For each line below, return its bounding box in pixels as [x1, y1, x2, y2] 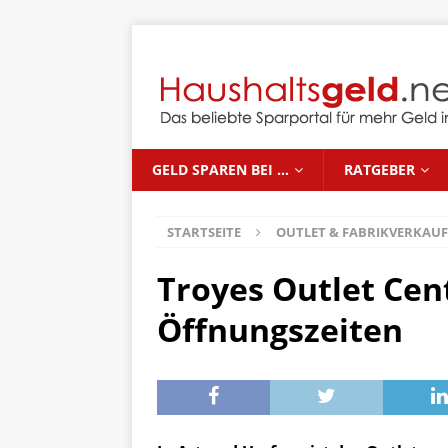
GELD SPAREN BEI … [152, 160, 289, 179]
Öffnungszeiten [157, 308, 403, 351]
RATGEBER [344, 160, 415, 179]
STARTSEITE [167, 223, 241, 241]
